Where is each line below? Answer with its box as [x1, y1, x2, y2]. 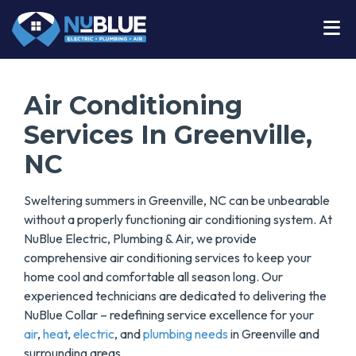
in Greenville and [228, 326, 319, 342]
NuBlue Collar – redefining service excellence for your [24, 307, 314, 323]
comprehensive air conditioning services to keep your [24, 250, 311, 266]
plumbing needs [143, 326, 228, 342]
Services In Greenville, [24, 119, 312, 151]
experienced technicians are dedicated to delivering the [24, 288, 327, 304]
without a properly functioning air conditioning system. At [24, 211, 332, 228]
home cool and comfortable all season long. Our [24, 269, 283, 285]
